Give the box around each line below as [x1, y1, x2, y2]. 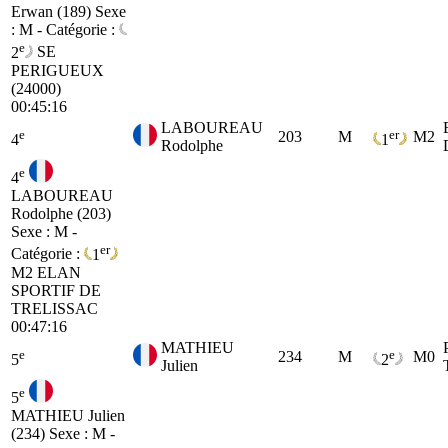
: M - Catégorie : [11, 21, 119, 39]
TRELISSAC [11, 299, 98, 317]
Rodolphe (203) [11, 205, 111, 223]
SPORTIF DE [11, 281, 101, 299]
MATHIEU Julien [11, 407, 125, 425]
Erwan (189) [11, 3, 95, 21]
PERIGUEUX [11, 61, 104, 79]
